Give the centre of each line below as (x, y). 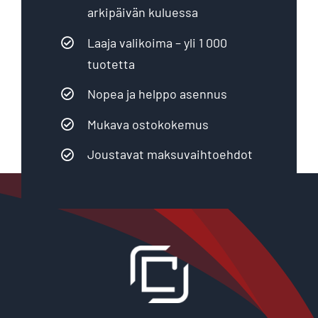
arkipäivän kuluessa (143, 12)
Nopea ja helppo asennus (158, 94)
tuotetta (111, 64)
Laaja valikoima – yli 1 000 (158, 42)
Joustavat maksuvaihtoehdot (170, 154)
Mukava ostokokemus (148, 124)
